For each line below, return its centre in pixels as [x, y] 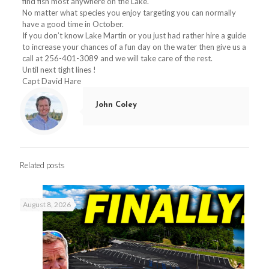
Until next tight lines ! [59, 69]
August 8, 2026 [47, 204]
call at [33, 58]
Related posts [42, 165]
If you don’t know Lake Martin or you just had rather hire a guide [134, 35]
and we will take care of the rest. [155, 58]
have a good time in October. [73, 24]
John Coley [116, 104]
